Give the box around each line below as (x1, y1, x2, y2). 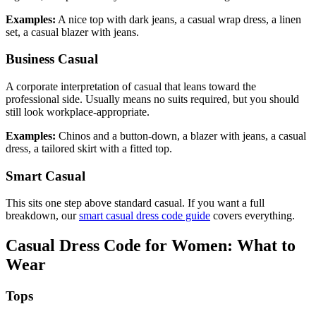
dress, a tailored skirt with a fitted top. (6, 142, 172, 155)
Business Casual (6, 51, 98, 67)
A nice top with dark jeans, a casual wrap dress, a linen (56, 13, 301, 25)
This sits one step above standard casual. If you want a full (6, 197, 265, 209)
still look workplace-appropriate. (6, 106, 150, 119)
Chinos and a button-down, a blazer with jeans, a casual (56, 130, 306, 142)
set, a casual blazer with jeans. (6, 25, 139, 38)
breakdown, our (6, 209, 79, 222)
